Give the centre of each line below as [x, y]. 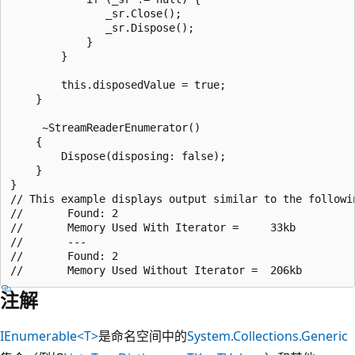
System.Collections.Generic [267, 336]
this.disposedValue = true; [118, 84]
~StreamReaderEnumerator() [105, 127]
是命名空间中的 [143, 336]
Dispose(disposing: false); [118, 156]
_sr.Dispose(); [102, 27]
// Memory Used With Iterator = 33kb [153, 227]
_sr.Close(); [96, 13]
